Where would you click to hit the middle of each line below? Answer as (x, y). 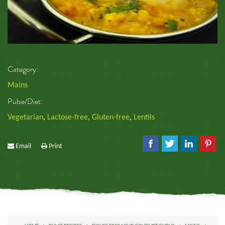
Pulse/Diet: (26, 101)
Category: (24, 69)
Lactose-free (68, 118)
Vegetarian (25, 118)
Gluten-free (111, 118)
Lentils (144, 118)
